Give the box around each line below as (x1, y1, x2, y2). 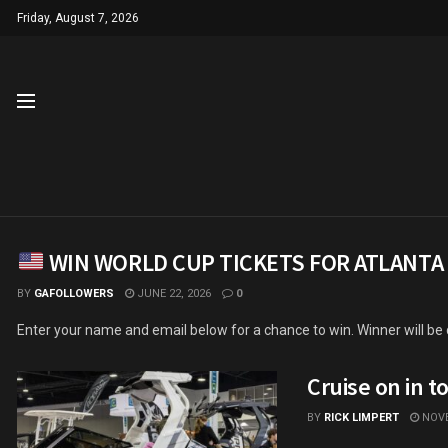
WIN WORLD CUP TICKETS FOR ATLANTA (44, 247, 444, 278)
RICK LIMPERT (324, 411, 399, 424)
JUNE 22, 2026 (134, 287, 211, 300)
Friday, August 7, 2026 (17, 11, 139, 25)
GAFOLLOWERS (34, 287, 114, 300)
